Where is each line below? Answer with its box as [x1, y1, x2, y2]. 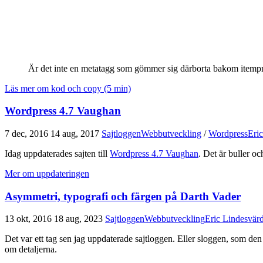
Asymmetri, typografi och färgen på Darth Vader [5, 190, 241, 203]
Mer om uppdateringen [5, 168, 89, 178]
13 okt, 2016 [5, 214, 52, 224]
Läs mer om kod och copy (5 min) [5, 83, 131, 93]
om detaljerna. [5, 244, 57, 255]
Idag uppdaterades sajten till [5, 149, 110, 159]
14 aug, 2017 [50, 129, 99, 139]
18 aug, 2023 [54, 214, 103, 224]
